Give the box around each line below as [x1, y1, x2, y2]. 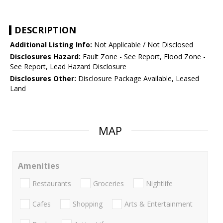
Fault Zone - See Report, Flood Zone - [81, 52, 206, 62]
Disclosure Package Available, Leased [76, 74, 199, 84]
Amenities [18, 160, 59, 172]
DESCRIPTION [14, 24, 76, 36]
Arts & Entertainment [124, 199, 193, 209]
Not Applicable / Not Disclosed [92, 40, 193, 50]
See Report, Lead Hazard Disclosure [10, 62, 126, 72]
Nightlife [146, 178, 173, 188]
